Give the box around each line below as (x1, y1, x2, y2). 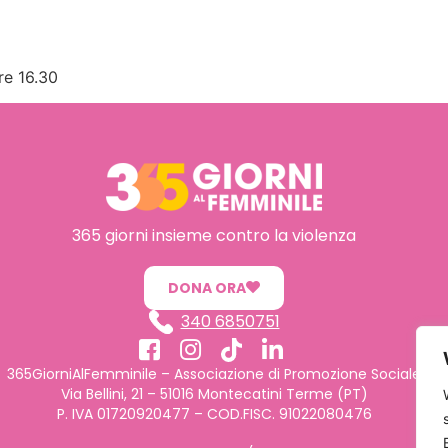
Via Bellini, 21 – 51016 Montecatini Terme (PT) (60, 384, 368, 405)
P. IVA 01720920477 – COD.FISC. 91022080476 (56, 404, 372, 425)
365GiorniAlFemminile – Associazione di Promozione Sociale (7, 364, 421, 385)
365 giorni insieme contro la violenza (72, 224, 356, 248)
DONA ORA (168, 278, 246, 299)
